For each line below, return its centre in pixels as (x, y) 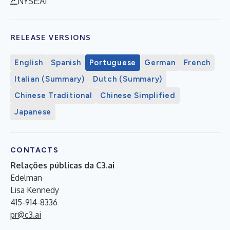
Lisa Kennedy (35, 190)
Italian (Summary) (50, 79)
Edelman (26, 177)
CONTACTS (35, 150)
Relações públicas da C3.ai (62, 165)
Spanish (66, 62)
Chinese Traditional (53, 95)
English (29, 62)
